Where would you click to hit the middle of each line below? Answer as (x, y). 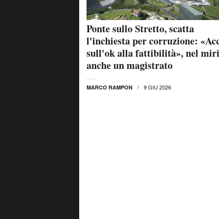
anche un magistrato (130, 66)
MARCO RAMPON (109, 88)
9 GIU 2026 (157, 87)
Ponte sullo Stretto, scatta (140, 29)
